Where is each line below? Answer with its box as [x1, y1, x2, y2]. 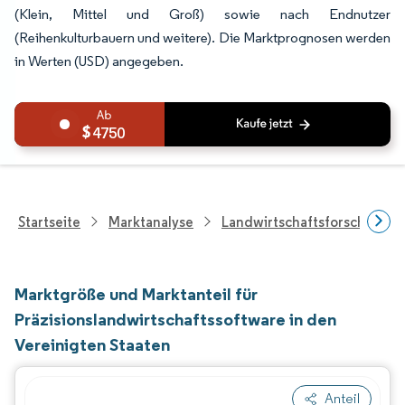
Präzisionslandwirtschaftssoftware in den [14, 308, 336, 330]
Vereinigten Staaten [14, 334, 170, 355]
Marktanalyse [108, 212, 193, 231]
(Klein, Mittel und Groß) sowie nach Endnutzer [14, 5, 391, 23]
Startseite [18, 212, 80, 231]
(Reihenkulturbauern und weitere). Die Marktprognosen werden [14, 29, 391, 46]
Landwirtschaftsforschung [221, 212, 391, 231]
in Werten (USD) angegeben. [14, 52, 184, 70]
